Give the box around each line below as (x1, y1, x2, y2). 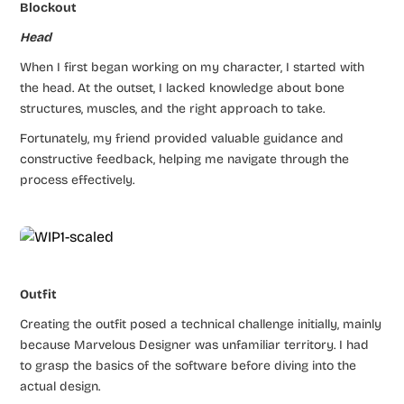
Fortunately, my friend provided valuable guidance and (20, 130, 344, 146)
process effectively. (20, 171, 135, 188)
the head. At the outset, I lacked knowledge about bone (20, 79, 345, 96)
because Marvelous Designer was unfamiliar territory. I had (20, 336, 370, 353)
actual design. (20, 378, 101, 394)
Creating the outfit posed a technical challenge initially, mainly (20, 316, 382, 332)
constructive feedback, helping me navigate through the (20, 151, 350, 167)
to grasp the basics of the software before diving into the (20, 357, 357, 373)
